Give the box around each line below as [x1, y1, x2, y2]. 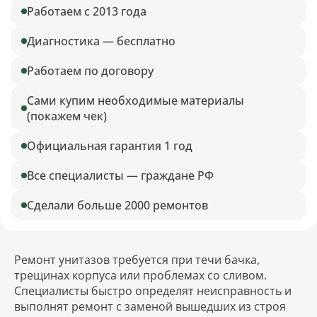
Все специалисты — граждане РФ [27, 168, 214, 184]
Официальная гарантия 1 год [27, 138, 192, 154]
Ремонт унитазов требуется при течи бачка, [14, 252, 260, 268]
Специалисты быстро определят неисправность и [14, 283, 292, 299]
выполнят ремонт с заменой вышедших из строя [14, 299, 286, 315]
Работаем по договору [27, 63, 154, 79]
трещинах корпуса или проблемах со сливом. [14, 267, 267, 284]
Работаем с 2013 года [27, 4, 146, 20]
